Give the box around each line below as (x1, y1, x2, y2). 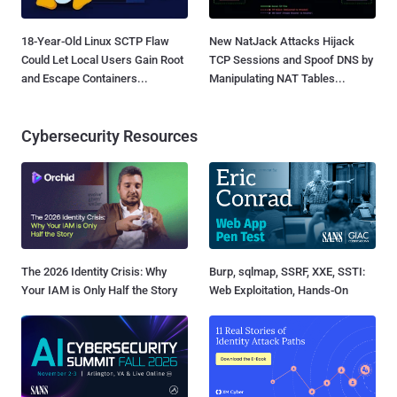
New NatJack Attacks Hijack (209, 34, 354, 48)
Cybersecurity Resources (21, 126, 198, 145)
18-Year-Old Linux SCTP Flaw (21, 34, 169, 48)
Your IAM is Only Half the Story (21, 283, 177, 297)
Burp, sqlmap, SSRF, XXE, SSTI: (209, 264, 365, 278)
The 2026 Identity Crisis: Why (21, 264, 167, 278)
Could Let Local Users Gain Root (21, 52, 183, 66)
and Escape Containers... (21, 71, 148, 85)
